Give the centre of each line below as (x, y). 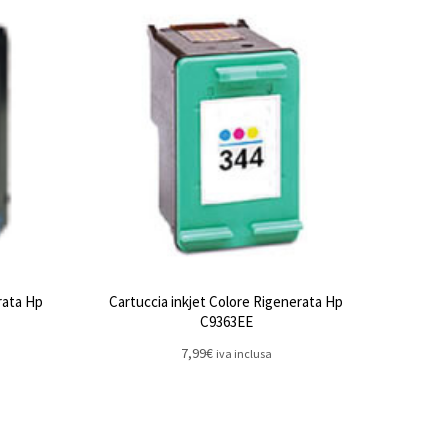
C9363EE (226, 321)
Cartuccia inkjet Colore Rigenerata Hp (226, 301)
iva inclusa (243, 353)
